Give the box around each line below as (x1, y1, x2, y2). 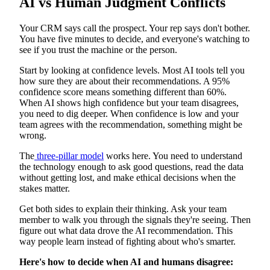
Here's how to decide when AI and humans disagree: (19, 256, 233, 267)
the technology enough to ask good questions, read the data (19, 161, 243, 172)
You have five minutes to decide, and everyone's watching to (19, 33, 250, 44)
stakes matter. (19, 183, 70, 193)
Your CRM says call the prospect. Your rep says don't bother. (19, 22, 250, 33)
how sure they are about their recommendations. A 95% (19, 75, 230, 86)
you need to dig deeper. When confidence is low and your (19, 108, 239, 119)
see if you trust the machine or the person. (19, 44, 177, 55)
